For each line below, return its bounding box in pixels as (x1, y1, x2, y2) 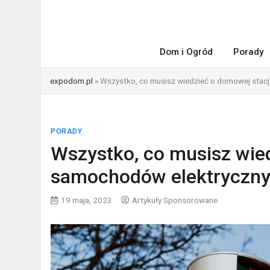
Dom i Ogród (160, 46, 213, 57)
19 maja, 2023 (61, 195, 113, 205)
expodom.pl (50, 76, 93, 86)
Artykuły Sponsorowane (132, 195, 218, 205)
